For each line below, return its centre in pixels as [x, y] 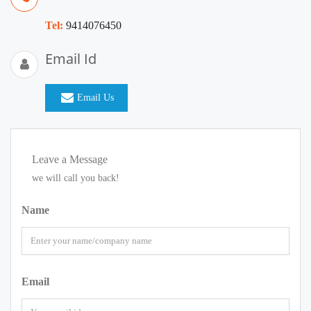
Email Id [71, 59]
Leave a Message [70, 160]
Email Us [95, 98]
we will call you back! [76, 178]
